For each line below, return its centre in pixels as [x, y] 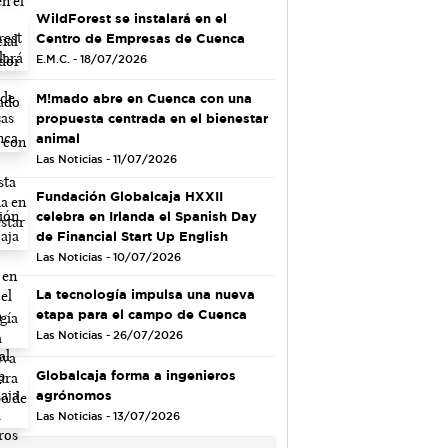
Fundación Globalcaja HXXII [129, 196]
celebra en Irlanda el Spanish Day [146, 216]
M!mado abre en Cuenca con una [143, 98]
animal [57, 138]
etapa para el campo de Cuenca [141, 314]
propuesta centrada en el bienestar [151, 118]
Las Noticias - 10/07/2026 [108, 257]
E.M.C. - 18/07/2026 [91, 58]
